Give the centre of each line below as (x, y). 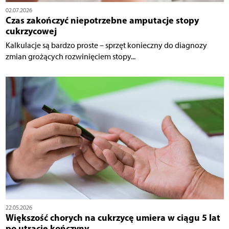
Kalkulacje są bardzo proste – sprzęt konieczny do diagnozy (106, 45)
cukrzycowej (31, 31)
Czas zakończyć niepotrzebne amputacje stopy (102, 20)
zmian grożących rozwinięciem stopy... (70, 56)
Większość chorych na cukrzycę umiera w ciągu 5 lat (113, 217)
